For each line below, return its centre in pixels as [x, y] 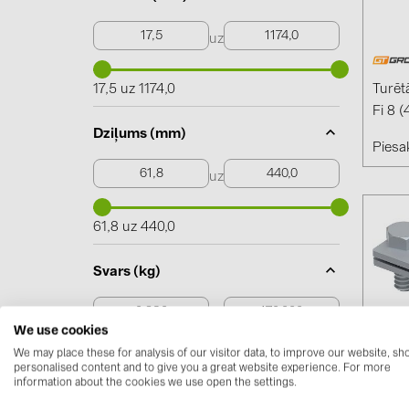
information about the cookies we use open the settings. [155, 383]
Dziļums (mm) [140, 134]
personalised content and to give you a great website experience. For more [202, 368]
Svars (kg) [127, 272]
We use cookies [61, 331]
